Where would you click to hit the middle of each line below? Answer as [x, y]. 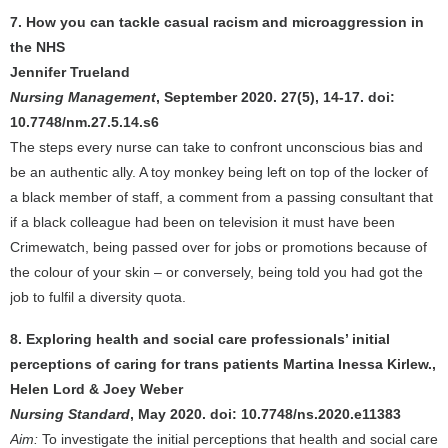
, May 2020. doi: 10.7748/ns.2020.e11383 [265, 414]
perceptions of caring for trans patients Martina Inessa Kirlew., [223, 364]
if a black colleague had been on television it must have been [202, 222]
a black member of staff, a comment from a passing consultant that [221, 197]
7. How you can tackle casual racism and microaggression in [217, 22]
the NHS [37, 47]
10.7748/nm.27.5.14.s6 [84, 122]
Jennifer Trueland [70, 72]
